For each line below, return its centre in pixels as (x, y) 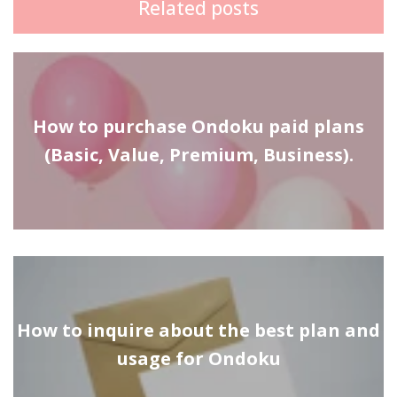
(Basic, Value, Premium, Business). (198, 154)
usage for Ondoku (198, 358)
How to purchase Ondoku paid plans (198, 126)
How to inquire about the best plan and (198, 330)
